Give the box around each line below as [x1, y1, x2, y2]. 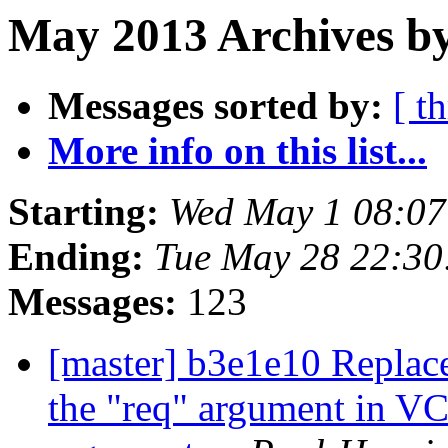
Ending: [8, 235, 144, 279]
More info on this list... [48, 129, 427, 173]
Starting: [8, 190, 159, 234]
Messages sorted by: [48, 84, 383, 128]
